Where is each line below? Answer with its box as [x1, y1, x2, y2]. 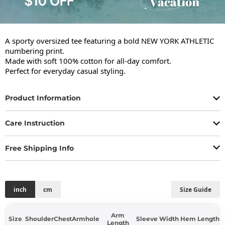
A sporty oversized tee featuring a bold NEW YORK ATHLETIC [5, 35, 214, 46]
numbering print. [5, 45, 64, 56]
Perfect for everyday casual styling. [5, 65, 126, 76]
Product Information [5, 93, 81, 103]
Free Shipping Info [5, 143, 74, 153]
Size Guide [180, 185, 212, 194]
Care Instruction [5, 119, 65, 128]
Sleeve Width [136, 215, 179, 223]
